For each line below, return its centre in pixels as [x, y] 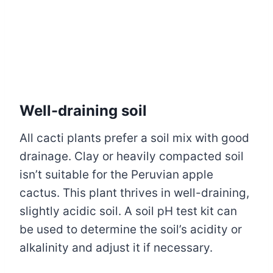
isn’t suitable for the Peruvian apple [116, 175]
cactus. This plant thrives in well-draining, [134, 193]
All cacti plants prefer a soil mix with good [134, 138]
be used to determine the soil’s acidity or [131, 230]
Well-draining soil [83, 111]
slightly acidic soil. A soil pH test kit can [128, 211]
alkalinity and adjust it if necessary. [116, 248]
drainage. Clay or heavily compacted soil [132, 157]
